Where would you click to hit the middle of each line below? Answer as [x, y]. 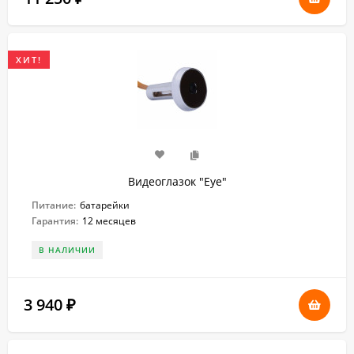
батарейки [105, 205]
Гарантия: [55, 221]
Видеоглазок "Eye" [177, 181]
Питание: [54, 205]
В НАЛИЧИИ [67, 250]
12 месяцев [109, 221]
